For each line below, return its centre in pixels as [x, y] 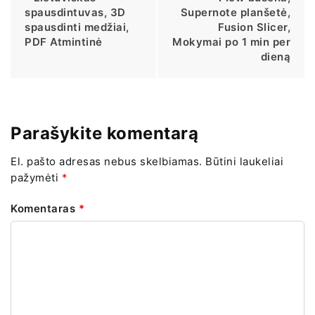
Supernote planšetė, [235, 12]
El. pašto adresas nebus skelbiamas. [107, 162]
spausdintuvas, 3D [75, 12]
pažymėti [36, 178]
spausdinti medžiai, [77, 27]
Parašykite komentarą [104, 133]
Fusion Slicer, [254, 27]
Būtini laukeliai [244, 162]
